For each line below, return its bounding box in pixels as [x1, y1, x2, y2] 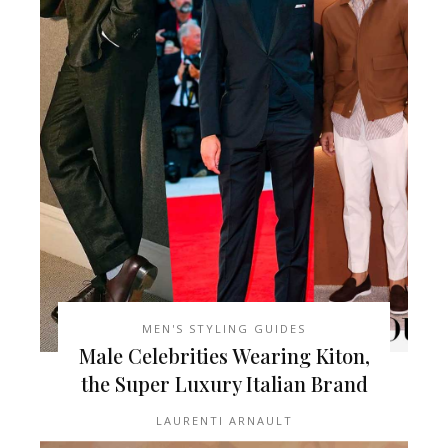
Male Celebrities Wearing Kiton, [78, 341, 370, 369]
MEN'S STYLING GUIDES [142, 320, 306, 336]
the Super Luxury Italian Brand [80, 369, 368, 397]
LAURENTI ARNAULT [155, 412, 293, 428]
